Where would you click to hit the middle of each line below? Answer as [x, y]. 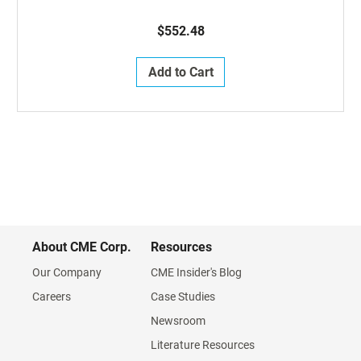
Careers [52, 297]
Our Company [67, 272]
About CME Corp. [82, 247]
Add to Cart [180, 72]
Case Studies [183, 297]
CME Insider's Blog [196, 272]
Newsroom [178, 321]
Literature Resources [203, 345]
